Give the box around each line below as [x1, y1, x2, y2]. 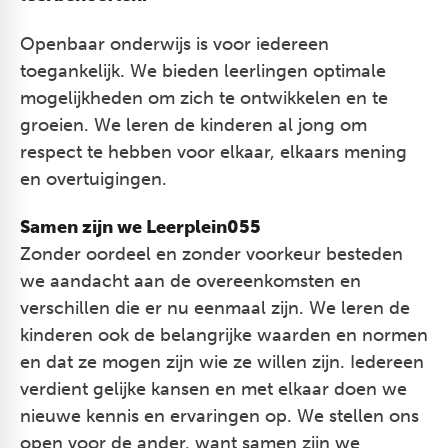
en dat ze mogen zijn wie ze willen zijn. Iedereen [20, 351, 424, 374]
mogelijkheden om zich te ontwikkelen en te [20, 86, 388, 109]
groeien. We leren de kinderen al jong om [20, 113, 367, 136]
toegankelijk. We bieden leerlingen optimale [20, 59, 386, 82]
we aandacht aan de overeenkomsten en [20, 270, 361, 293]
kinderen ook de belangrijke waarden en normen [20, 324, 428, 347]
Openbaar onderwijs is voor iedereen [20, 32, 329, 55]
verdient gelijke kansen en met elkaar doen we [20, 378, 407, 401]
